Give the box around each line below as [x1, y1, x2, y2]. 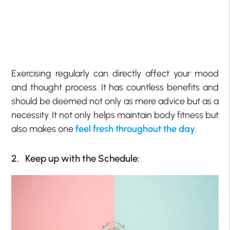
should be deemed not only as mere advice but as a [11, 95, 219, 107]
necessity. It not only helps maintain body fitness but [11, 109, 219, 121]
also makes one [11, 123, 76, 135]
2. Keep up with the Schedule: [11, 152, 140, 165]
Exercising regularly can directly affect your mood [11, 67, 219, 79]
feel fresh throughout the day [75, 123, 196, 135]
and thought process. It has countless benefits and [11, 81, 219, 93]
